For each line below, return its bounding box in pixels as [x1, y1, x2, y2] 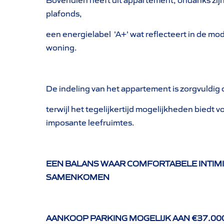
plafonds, [46, 8, 82, 18]
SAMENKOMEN [46, 171, 109, 182]
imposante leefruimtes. [46, 117, 134, 127]
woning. [46, 42, 77, 52]
